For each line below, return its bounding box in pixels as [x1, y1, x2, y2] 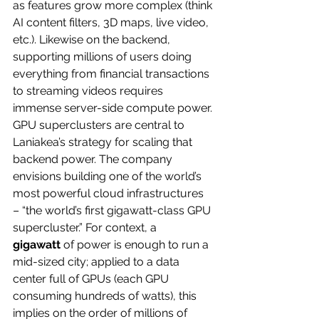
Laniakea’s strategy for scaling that [13, 135, 195, 149]
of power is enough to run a [61, 237, 211, 251]
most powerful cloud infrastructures [13, 186, 206, 200]
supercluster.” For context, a [13, 220, 159, 234]
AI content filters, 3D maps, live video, [13, 15, 211, 29]
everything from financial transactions [13, 66, 212, 80]
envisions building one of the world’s [13, 169, 204, 183]
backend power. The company [13, 152, 175, 166]
